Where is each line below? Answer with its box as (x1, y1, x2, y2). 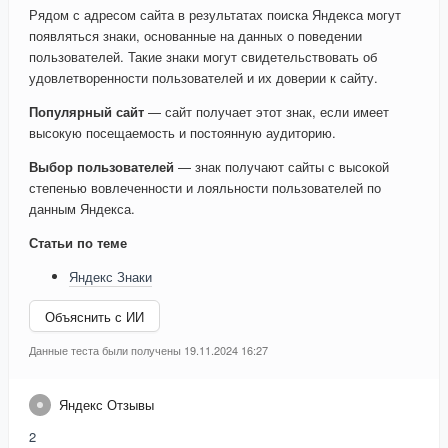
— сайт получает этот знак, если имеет (144, 102, 389, 122)
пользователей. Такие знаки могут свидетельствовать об (29, 47, 377, 67)
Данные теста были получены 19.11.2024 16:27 (29, 342, 268, 359)
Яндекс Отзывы (59, 395, 154, 415)
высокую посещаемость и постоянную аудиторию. (29, 123, 336, 143)
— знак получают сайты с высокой (174, 157, 389, 177)
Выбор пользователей (29, 157, 174, 177)
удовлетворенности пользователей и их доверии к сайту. (29, 68, 378, 88)
